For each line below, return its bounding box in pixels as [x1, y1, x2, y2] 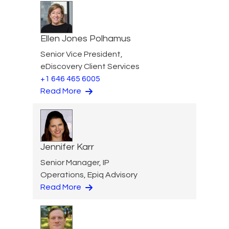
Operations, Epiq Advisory [40, 170, 138, 179]
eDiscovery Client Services [40, 62, 140, 71]
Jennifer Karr [40, 142, 94, 152]
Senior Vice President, [40, 50, 123, 58]
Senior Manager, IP [40, 158, 109, 167]
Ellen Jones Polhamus [40, 33, 131, 43]
